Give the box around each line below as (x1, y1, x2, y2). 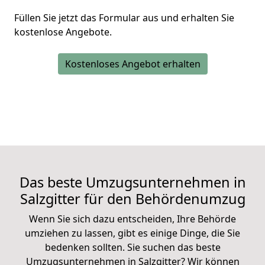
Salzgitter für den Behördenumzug (20, 189, 245, 209)
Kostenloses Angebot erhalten (64, 57, 201, 71)
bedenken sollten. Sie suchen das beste (44, 241, 221, 254)
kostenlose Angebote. (14, 25, 112, 39)
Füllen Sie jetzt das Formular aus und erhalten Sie (14, 11, 234, 25)
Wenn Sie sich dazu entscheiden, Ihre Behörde (29, 212, 236, 226)
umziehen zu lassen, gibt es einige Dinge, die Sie (25, 227, 240, 240)
